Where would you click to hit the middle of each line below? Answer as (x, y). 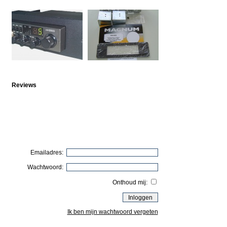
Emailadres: (48, 153)
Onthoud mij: (130, 182)
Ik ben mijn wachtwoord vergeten (112, 212)
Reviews (24, 85)
